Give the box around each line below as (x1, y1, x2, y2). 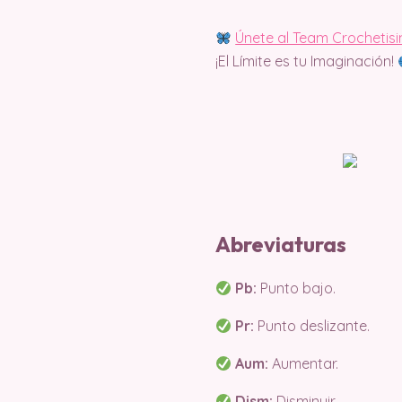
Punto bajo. (257, 279, 336, 297)
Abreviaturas (215, 231, 346, 258)
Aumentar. (268, 354, 339, 372)
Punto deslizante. (254, 317, 371, 335)
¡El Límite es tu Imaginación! (215, 52, 398, 70)
